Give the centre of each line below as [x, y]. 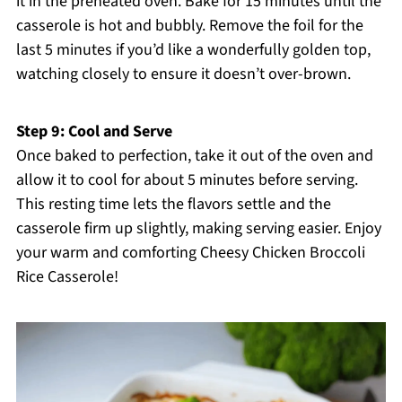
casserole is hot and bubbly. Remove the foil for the [189, 26]
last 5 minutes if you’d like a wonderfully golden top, [193, 50]
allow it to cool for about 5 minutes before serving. [187, 180]
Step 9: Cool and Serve [94, 132]
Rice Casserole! [67, 277]
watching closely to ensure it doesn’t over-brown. [183, 74]
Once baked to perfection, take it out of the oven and [194, 156]
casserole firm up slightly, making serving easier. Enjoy [198, 229]
